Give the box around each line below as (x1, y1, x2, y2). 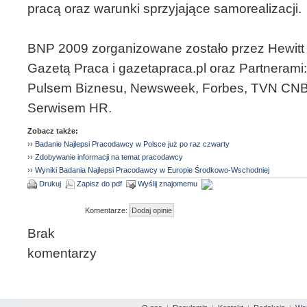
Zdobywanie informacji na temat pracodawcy (35, 153, 183, 161)
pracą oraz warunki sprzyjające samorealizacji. (27, 1, 302, 16)
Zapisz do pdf (77, 180, 122, 188)
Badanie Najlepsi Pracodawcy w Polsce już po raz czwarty (35, 140, 230, 148)
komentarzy (27, 246, 97, 260)
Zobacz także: (27, 127, 78, 135)
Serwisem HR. (27, 101, 112, 115)
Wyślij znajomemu (138, 180, 197, 188)
